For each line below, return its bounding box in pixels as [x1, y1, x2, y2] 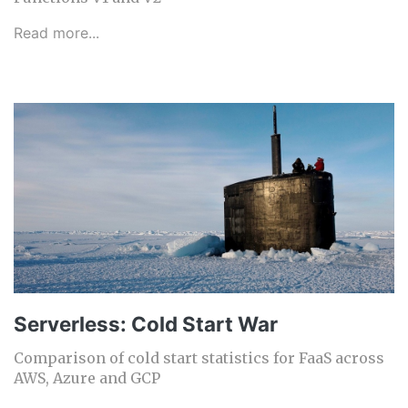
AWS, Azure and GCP [14, 369, 160, 388]
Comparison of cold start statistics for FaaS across [14, 349, 384, 368]
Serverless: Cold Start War [14, 311, 278, 337]
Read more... [14, 24, 99, 43]
